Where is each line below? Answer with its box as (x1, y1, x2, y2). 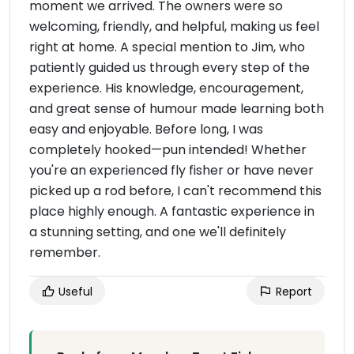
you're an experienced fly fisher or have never (29, 161, 314, 179)
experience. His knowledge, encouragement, (29, 79, 303, 97)
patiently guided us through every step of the (29, 58, 310, 77)
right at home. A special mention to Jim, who (29, 38, 305, 56)
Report (273, 284, 312, 299)
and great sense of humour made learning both (29, 100, 324, 118)
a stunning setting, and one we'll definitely (29, 223, 286, 241)
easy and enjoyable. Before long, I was (29, 120, 263, 138)
